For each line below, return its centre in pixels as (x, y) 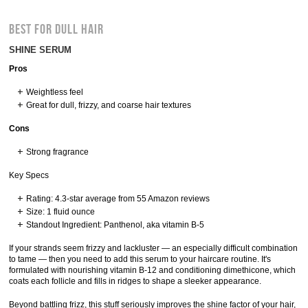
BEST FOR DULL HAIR (57, 30)
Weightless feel (55, 92)
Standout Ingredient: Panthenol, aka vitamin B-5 (115, 225)
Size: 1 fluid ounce (61, 212)
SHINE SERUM (41, 50)
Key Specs (29, 175)
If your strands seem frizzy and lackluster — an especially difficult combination (154, 248)
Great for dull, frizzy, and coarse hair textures (109, 105)
